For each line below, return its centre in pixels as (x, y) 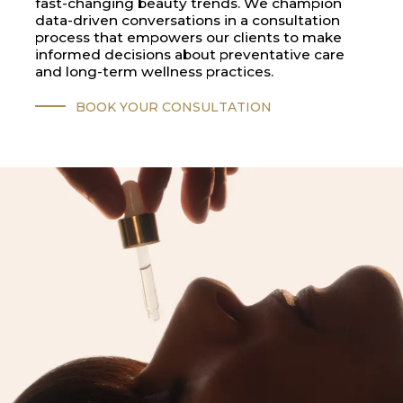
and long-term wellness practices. (155, 71)
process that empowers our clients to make (189, 37)
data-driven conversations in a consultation (188, 20)
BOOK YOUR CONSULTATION (173, 107)
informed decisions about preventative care (190, 54)
